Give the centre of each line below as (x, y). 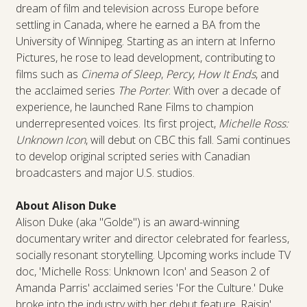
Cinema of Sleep (121, 74)
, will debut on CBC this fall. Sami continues (188, 139)
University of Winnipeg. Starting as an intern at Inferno (145, 41)
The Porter (143, 90)
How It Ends (226, 74)
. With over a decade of (224, 90)
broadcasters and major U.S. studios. (105, 172)
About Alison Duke (66, 205)
